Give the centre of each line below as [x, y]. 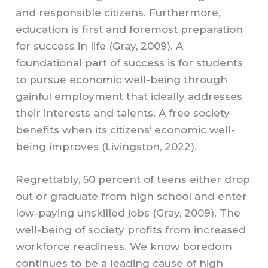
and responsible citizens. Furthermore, [118, 13]
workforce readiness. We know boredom [124, 247]
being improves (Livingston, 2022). [106, 147]
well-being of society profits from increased [131, 230]
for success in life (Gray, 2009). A [100, 46]
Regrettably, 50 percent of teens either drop [133, 180]
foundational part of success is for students [130, 63]
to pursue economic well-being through [122, 80]
